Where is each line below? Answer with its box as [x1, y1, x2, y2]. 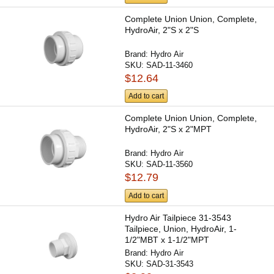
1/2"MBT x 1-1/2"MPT [125, 234, 210, 245]
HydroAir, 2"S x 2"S [125, 24, 199, 35]
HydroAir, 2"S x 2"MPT [125, 124, 212, 135]
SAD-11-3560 [146, 160, 193, 169]
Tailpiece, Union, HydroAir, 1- [125, 223, 237, 234]
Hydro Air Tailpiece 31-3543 [125, 212, 232, 223]
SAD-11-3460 [146, 60, 193, 70]
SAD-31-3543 [146, 259, 194, 268]
